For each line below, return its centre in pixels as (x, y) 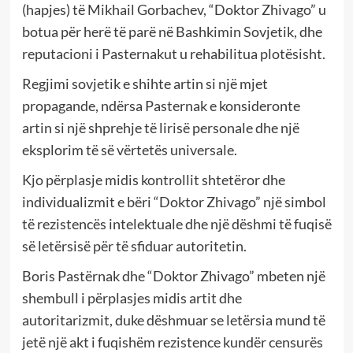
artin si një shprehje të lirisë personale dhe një (160, 128)
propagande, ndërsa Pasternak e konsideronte (161, 106)
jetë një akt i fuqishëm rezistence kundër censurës (172, 342)
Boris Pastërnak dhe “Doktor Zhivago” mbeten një (173, 276)
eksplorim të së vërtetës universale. (129, 150)
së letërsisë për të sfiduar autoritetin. (134, 246)
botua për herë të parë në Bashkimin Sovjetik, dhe (172, 32)
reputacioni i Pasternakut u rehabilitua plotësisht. (173, 54)
